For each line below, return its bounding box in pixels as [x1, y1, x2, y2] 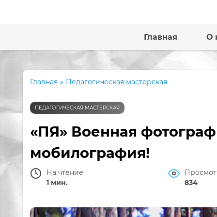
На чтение [46, 168, 83, 177]
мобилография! [30, 144, 150, 161]
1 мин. [46, 178, 68, 187]
